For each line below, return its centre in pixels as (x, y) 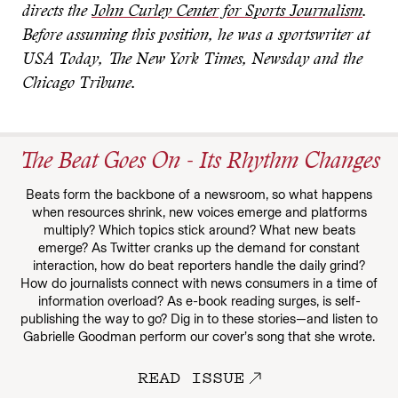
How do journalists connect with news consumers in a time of (199, 283)
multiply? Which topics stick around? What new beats (199, 230)
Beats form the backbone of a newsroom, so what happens (199, 195)
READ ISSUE (191, 377)
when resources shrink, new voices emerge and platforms (199, 212)
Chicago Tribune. (79, 84)
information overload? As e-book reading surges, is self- (199, 301)
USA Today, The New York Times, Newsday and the (192, 60)
